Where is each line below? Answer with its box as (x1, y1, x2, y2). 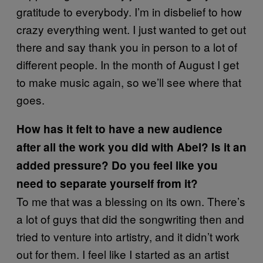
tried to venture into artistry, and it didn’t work (16, 228, 240, 244)
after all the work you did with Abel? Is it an (16, 139, 247, 155)
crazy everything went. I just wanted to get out (16, 21, 246, 37)
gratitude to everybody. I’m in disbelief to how (16, 4, 242, 19)
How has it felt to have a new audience (16, 121, 222, 137)
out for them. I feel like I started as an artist (16, 246, 229, 262)
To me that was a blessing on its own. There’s (16, 193, 245, 209)
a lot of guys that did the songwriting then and (16, 211, 244, 227)
